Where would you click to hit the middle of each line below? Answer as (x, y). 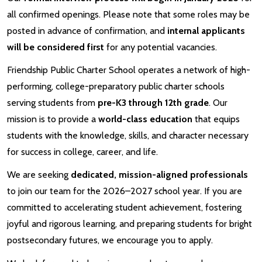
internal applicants (206, 30)
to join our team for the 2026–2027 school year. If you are (125, 191)
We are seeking (39, 175)
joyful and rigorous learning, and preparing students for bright (130, 224)
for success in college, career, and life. (82, 152)
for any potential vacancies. (161, 47)
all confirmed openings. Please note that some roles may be (128, 14)
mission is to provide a (53, 119)
